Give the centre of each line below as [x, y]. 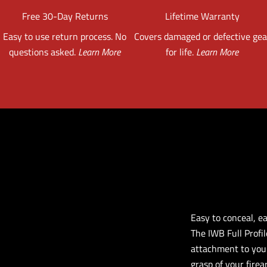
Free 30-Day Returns [65, 16]
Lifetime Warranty [202, 16]
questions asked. [44, 52]
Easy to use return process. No [65, 36]
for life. [181, 52]
